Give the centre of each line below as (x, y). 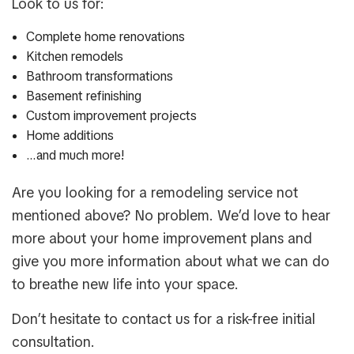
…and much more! (75, 156)
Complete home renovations (105, 37)
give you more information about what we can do (171, 262)
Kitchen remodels (74, 57)
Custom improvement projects (111, 116)
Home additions (70, 136)
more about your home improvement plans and (162, 239)
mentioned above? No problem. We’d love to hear (171, 216)
